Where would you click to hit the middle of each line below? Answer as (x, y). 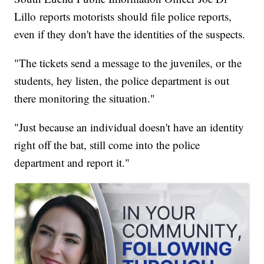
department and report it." (74, 163)
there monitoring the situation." (87, 98)
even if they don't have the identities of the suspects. (130, 34)
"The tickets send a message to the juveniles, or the (128, 63)
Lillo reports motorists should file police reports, (123, 16)
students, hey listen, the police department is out (122, 81)
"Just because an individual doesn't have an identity (129, 127)
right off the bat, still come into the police (107, 145)
